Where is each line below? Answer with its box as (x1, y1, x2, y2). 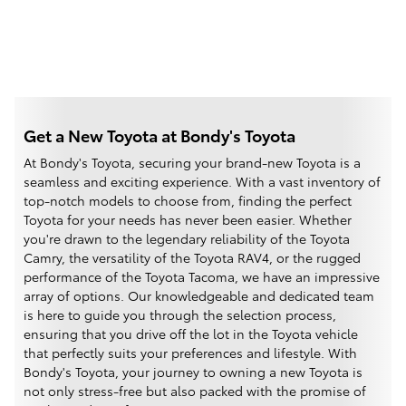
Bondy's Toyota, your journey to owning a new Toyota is (24, 362, 362, 382)
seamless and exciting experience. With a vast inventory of (24, 172, 381, 191)
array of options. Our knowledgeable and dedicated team (24, 286, 374, 305)
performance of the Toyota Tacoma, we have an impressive (24, 267, 380, 286)
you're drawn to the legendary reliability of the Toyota (24, 229, 350, 248)
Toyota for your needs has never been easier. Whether (24, 210, 352, 229)
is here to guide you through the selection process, (24, 305, 336, 324)
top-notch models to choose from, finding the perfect (24, 191, 352, 210)
